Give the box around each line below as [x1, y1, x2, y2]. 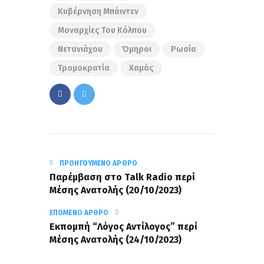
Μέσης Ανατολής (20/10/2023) [49, 184, 181, 196]
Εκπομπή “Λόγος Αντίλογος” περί [49, 221, 197, 233]
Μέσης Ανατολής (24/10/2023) [49, 234, 181, 246]
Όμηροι [122, 44, 151, 55]
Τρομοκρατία [58, 63, 110, 74]
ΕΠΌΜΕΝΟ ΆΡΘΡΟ [49, 209, 109, 217]
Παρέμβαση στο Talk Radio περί [49, 171, 195, 183]
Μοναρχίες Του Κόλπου [58, 25, 147, 36]
